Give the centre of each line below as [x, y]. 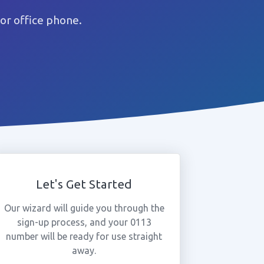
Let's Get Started [84, 184]
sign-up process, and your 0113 [84, 222]
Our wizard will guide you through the [84, 208]
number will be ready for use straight [84, 236]
